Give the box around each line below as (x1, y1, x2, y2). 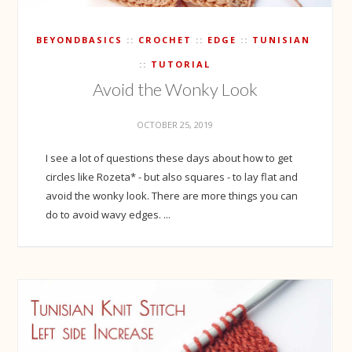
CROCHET (137, 34, 192, 46)
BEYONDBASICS (35, 34, 123, 46)
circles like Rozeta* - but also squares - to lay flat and (46, 170, 299, 184)
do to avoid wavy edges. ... (46, 207, 171, 222)
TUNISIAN (251, 34, 310, 46)
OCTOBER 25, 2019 (137, 119, 214, 130)
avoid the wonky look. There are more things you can (46, 189, 299, 203)
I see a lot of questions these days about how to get (46, 151, 293, 165)
